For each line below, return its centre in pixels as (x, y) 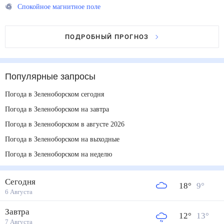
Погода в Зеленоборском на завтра (63, 109)
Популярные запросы (51, 76)
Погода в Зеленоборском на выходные (69, 139)
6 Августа (19, 191)
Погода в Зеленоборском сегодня (60, 94)
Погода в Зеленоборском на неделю (64, 154)
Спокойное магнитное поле (62, 6)
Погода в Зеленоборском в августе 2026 (71, 124)
